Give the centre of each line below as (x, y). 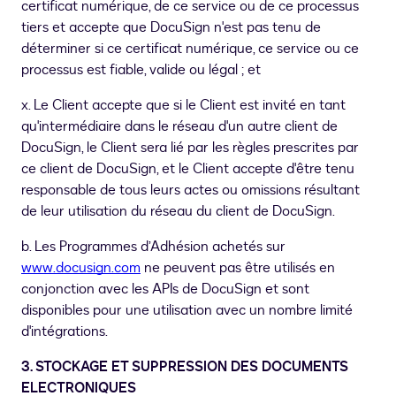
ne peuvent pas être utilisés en (238, 268)
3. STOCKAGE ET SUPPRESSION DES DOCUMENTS (185, 367)
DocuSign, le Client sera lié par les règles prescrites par (190, 148)
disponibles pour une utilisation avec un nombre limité (187, 311)
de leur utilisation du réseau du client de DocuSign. (178, 212)
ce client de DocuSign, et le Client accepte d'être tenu (188, 169)
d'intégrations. (65, 332)
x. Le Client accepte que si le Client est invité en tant (183, 106)
